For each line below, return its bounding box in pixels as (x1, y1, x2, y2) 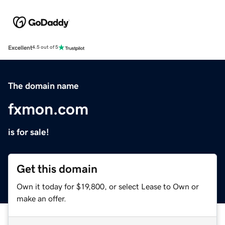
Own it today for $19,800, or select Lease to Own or (17, 182, 199, 190)
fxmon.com (8, 100, 88, 117)
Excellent (8, 44, 32, 51)
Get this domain (17, 163, 97, 175)
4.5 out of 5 (32, 45, 58, 50)
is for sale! (8, 127, 49, 137)
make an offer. (17, 194, 66, 202)
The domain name (8, 81, 79, 90)
